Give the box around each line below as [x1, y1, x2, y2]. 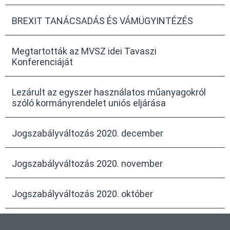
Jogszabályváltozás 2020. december [12, 127, 163, 139]
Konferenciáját [12, 56, 73, 67]
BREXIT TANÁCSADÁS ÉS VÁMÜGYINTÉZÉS [12, 15, 193, 26]
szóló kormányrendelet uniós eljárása [12, 97, 166, 108]
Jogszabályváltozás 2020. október [12, 188, 153, 199]
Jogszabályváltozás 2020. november [12, 158, 163, 169]
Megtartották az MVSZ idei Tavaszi [12, 45, 157, 56]
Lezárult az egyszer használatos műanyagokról [12, 86, 206, 98]
